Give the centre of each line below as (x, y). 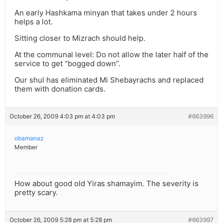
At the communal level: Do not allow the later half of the (111, 55)
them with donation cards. (60, 89)
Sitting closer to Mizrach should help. (80, 38)
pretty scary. (36, 193)
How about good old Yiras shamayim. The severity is (107, 184)
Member (26, 147)
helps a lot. (34, 22)
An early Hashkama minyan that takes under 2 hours (106, 13)
